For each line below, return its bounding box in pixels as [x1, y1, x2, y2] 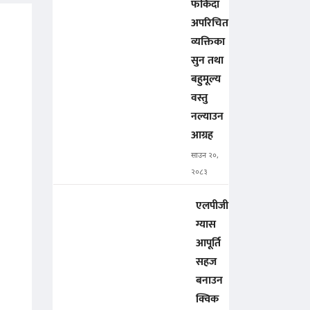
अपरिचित [191, 14, 228, 33]
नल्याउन [191, 107, 224, 127]
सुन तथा [191, 51, 224, 71]
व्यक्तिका [191, 33, 225, 52]
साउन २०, [191, 151, 219, 161]
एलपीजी [196, 197, 228, 216]
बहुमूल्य [191, 70, 221, 89]
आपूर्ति [196, 234, 221, 253]
